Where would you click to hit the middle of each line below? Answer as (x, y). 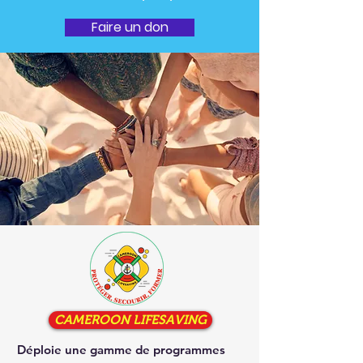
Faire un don (130, 27)
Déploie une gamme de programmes (121, 350)
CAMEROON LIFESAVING (130, 320)
